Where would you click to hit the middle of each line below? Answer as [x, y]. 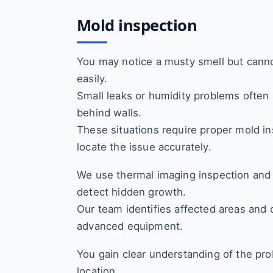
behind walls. [109, 113]
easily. [92, 79]
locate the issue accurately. [144, 147]
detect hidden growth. [132, 192]
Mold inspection [137, 25]
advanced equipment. [130, 226]
